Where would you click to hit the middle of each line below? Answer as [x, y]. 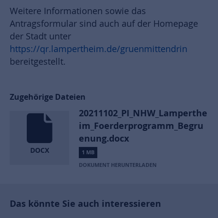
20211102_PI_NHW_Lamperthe [143, 113]
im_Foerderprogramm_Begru [141, 126]
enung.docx [104, 138]
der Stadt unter [40, 36]
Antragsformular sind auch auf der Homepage [104, 24]
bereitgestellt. [38, 62]
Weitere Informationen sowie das [78, 11]
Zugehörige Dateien [48, 97]
